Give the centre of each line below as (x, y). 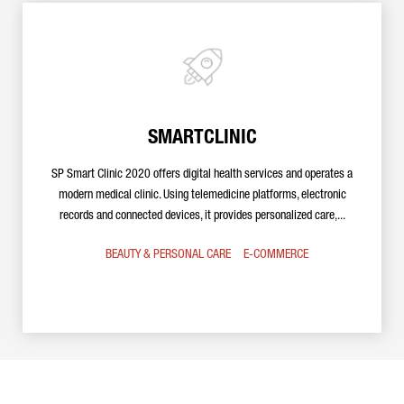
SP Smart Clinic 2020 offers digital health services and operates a (202, 175)
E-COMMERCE (275, 255)
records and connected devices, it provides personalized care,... (202, 216)
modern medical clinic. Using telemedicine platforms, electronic (202, 196)
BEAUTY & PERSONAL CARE (168, 255)
